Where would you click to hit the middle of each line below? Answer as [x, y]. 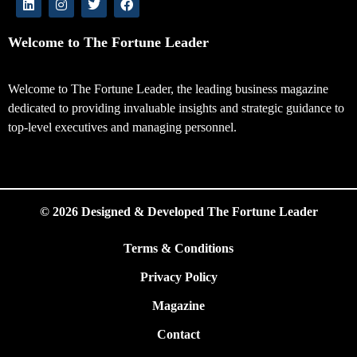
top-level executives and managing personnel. [124, 127]
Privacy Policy [178, 277]
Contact [178, 334]
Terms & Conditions [178, 248]
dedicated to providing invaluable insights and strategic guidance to [176, 108]
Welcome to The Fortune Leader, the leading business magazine [168, 88]
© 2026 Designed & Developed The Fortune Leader [178, 211]
